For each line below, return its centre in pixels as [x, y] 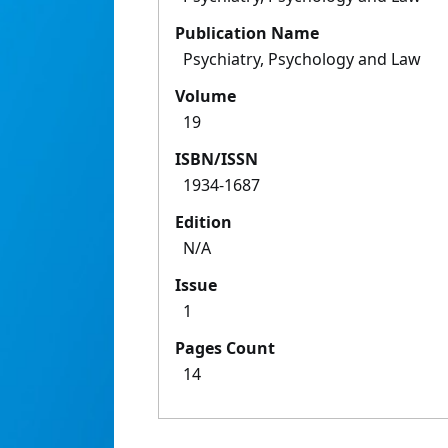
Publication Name [247, 33]
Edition [203, 222]
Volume [205, 96]
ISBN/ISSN [216, 159]
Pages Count [225, 348]
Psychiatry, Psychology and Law [302, 59]
